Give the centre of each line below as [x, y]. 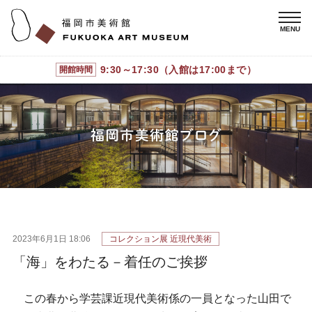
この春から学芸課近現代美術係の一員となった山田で [152, 298]
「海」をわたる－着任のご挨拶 [110, 262]
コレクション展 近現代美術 [161, 239]
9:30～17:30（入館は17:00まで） [178, 69]
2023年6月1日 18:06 [52, 239]
